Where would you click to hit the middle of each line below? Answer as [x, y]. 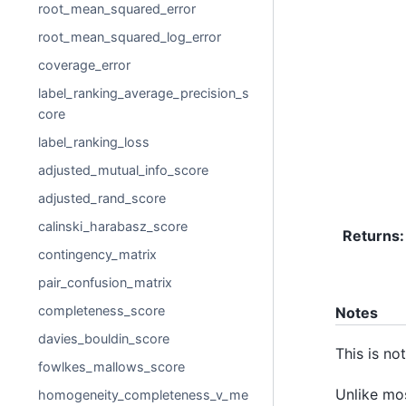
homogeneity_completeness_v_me [144, 395]
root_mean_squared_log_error [130, 37]
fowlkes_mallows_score [112, 367]
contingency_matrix [98, 254]
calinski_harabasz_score [113, 226]
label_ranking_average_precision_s [144, 93]
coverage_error [85, 65]
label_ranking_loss [94, 142]
